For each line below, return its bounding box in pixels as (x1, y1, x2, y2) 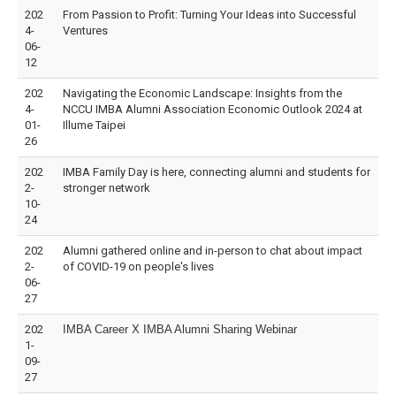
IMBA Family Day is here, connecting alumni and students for (63, 164, 370, 179)
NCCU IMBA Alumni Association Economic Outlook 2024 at (63, 102, 362, 116)
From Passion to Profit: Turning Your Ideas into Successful (63, 7, 356, 21)
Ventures (63, 23, 108, 37)
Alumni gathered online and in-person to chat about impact (63, 243, 362, 257)
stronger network (63, 180, 150, 194)
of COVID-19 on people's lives (63, 259, 214, 273)
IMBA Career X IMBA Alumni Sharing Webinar (63, 322, 297, 336)
